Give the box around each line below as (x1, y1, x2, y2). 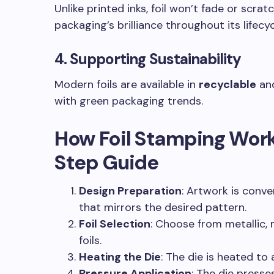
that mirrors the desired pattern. (79, 200, 246, 215)
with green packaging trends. (54, 94, 203, 108)
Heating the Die (79, 250, 161, 264)
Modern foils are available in (54, 77, 199, 92)
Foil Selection (79, 217, 150, 231)
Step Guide (54, 149, 158, 176)
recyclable (199, 77, 256, 92)
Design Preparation (79, 183, 182, 198)
